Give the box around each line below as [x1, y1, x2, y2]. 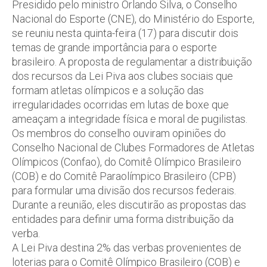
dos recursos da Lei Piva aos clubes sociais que [12, 70, 233, 82]
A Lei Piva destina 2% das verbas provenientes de [12, 241, 241, 254]
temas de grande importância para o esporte [12, 41, 217, 54]
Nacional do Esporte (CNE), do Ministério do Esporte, [12, 13, 254, 25]
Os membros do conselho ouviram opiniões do [12, 127, 226, 139]
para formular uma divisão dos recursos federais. [12, 184, 236, 197]
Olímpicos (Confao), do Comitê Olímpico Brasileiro [12, 156, 241, 168]
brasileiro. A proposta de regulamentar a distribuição [12, 55, 252, 68]
